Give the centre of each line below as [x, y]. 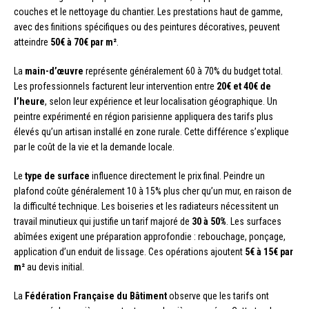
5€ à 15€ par [269, 251]
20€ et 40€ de [244, 86]
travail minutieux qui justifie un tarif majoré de [103, 221]
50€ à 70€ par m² [83, 42]
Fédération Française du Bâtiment [96, 296]
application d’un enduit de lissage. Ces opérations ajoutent [129, 251]
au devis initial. [54, 267]
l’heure [29, 101]
